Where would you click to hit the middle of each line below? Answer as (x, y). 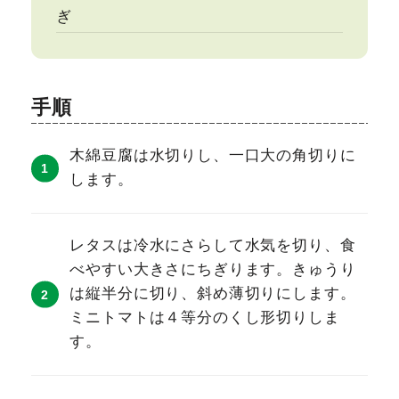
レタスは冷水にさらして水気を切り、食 (213, 246)
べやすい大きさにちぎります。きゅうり (213, 270)
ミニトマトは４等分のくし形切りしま (205, 318)
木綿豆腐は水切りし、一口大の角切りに (213, 156)
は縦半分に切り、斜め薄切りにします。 (213, 294)
